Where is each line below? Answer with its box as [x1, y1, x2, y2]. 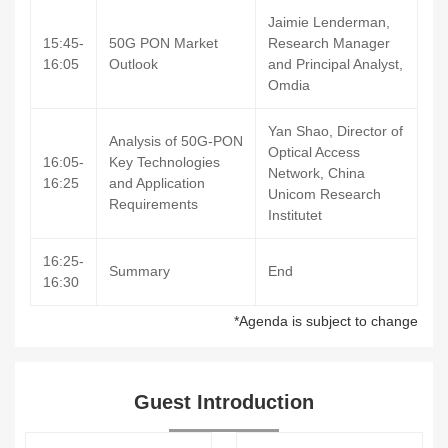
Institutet [268, 207, 322, 223]
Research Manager [268, 35, 390, 51]
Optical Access [268, 144, 360, 160]
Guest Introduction [134, 391, 314, 413]
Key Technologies [109, 154, 220, 170]
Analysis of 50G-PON [109, 133, 243, 149]
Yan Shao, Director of [268, 123, 403, 139]
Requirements [109, 196, 198, 212]
